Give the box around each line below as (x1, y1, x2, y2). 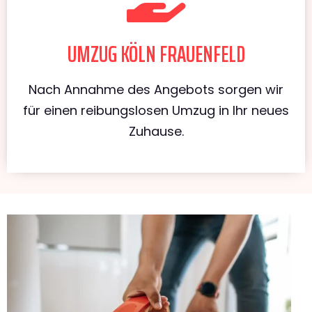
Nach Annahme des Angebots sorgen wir (29, 80, 283, 98)
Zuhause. (128, 122, 184, 140)
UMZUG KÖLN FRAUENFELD (67, 36, 245, 72)
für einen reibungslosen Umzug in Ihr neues (23, 101, 289, 119)
